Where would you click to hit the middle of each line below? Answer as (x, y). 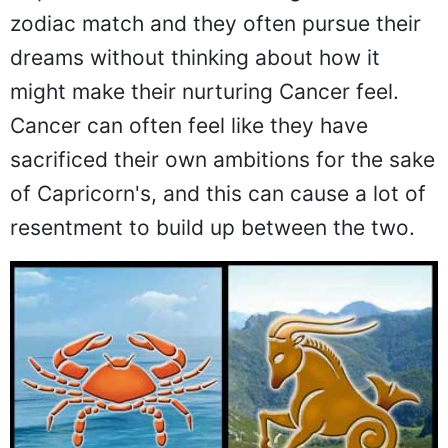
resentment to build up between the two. (212, 227)
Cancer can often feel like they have (189, 125)
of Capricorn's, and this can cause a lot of (218, 193)
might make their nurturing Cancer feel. (204, 91)
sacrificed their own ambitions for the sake (222, 159)
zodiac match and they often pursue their (215, 23)
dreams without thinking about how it (195, 57)
